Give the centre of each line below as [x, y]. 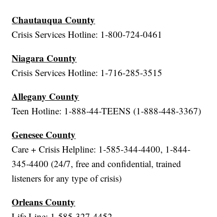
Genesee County [44, 135]
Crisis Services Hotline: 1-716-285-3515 [87, 73]
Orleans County [44, 202]
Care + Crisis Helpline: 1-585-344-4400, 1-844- [101, 149]
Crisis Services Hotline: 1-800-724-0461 [87, 34]
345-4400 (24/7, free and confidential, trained [97, 164]
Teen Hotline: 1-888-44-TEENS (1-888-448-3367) [107, 111]
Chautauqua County [54, 20]
